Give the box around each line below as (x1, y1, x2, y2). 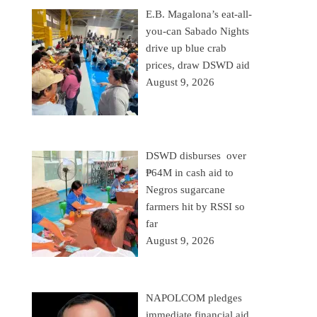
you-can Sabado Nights (146, 25, 250, 37)
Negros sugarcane (146, 184, 226, 196)
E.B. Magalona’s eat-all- (146, 8, 253, 20)
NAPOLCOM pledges (146, 292, 243, 304)
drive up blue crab (146, 42, 227, 54)
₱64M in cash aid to (146, 167, 234, 179)
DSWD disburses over (146, 150, 247, 162)
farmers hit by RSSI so (146, 201, 246, 213)
